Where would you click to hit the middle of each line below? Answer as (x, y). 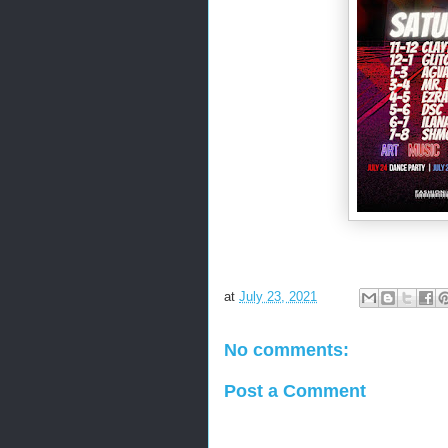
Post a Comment (295, 390)
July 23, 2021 (278, 297)
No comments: (286, 350)
